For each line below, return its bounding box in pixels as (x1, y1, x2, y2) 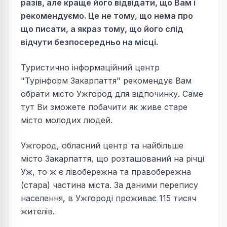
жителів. (21, 206, 55, 216)
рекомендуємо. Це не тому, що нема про (21, 11, 193, 21)
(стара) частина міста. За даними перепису (21, 180, 198, 190)
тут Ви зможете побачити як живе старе (21, 102, 187, 112)
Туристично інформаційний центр (21, 62, 160, 72)
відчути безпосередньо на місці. (21, 37, 158, 47)
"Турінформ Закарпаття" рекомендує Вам (21, 75, 192, 86)
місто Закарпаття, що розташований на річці (21, 154, 204, 164)
